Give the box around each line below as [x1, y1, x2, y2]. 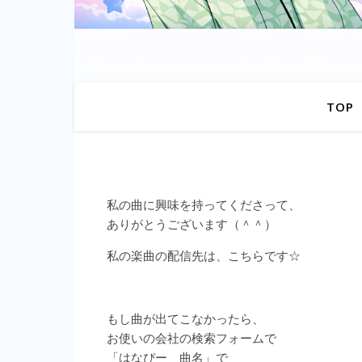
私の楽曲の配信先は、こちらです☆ [107, 247, 301, 263]
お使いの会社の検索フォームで [107, 330, 276, 346]
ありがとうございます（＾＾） [107, 216, 276, 232]
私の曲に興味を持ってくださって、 [107, 196, 301, 213]
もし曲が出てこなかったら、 [107, 310, 264, 326]
